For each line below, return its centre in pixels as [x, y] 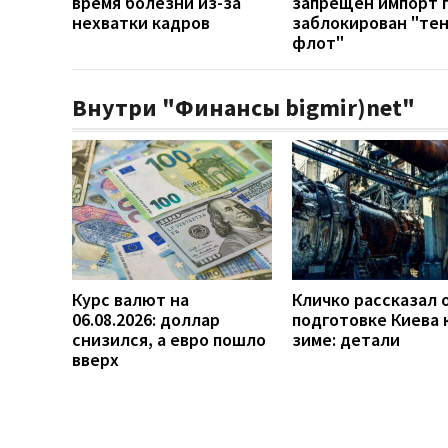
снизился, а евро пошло [169, 339]
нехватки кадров [141, 22]
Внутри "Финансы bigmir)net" [243, 107]
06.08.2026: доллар [146, 319]
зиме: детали [346, 339]
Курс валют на [130, 299]
